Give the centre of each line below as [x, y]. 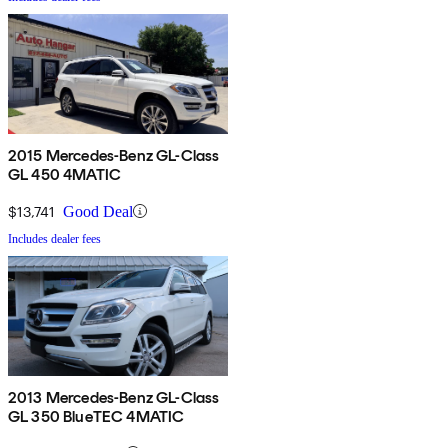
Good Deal [98, 211]
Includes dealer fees [54, 238]
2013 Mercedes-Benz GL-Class [114, 397]
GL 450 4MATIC [65, 174]
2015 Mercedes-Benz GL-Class [114, 155]
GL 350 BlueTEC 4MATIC [96, 416]
